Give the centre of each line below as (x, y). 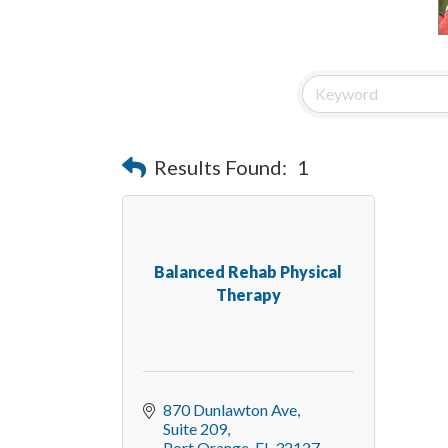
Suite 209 (195, 428)
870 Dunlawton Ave (230, 409)
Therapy (248, 295)
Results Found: (220, 167)
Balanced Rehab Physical (248, 272)
